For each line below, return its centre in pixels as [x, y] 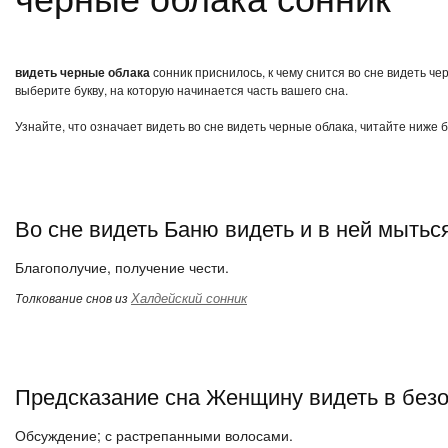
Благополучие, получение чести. [122, 267]
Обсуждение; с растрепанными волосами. [154, 435]
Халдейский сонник [189, 297]
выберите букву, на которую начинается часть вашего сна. [181, 89]
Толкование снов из [73, 297]
